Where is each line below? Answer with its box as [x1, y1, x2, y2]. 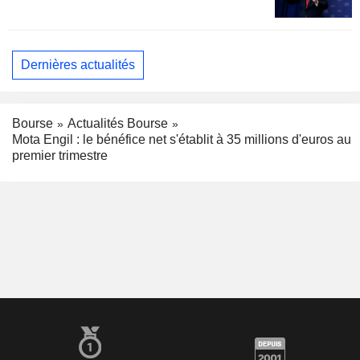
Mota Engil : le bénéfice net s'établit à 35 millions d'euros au [12, 133, 351, 147]
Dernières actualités [21, 58, 135, 72]
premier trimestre [12, 149, 108, 163]
